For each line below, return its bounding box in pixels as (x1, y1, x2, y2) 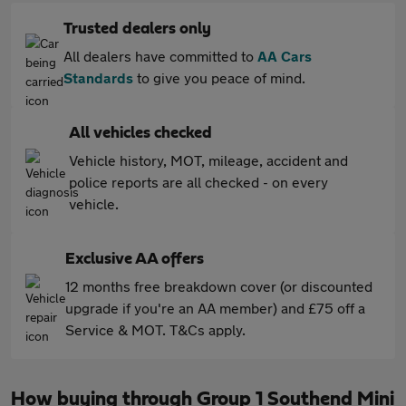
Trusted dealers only (63, 21, 211, 37)
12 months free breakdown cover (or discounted (65, 277, 372, 295)
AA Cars (257, 47, 312, 64)
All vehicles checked (69, 125, 212, 141)
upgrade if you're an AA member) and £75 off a (65, 299, 365, 316)
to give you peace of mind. (133, 69, 305, 86)
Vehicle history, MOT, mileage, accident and (69, 151, 348, 169)
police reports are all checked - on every (69, 173, 328, 190)
